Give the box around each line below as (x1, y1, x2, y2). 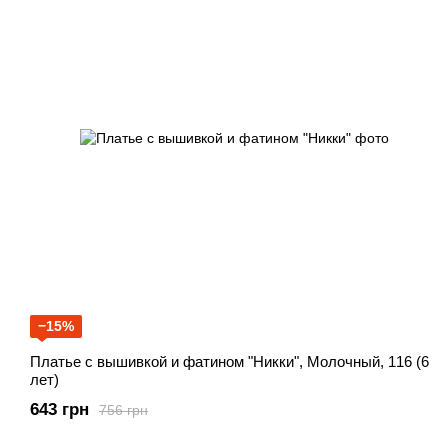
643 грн (30, 400, 89, 420)
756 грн (99, 401, 148, 418)
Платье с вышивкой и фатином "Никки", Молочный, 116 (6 (30, 353, 429, 371)
